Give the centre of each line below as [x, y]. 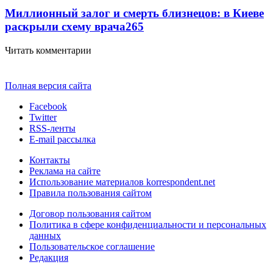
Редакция [49, 257]
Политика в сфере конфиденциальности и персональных [148, 224]
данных [45, 235]
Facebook [48, 106]
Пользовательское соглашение [92, 246]
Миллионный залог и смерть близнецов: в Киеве [134, 13]
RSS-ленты [52, 128]
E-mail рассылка [62, 139]
